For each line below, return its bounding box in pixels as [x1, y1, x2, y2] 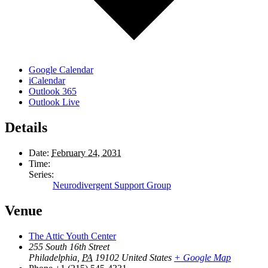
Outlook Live [29, 97, 80, 108]
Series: [29, 169, 54, 180]
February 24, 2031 [51, 148, 121, 159]
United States [121, 252, 172, 263]
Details [5, 120, 47, 136]
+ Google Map [174, 252, 231, 263]
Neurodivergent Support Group [53, 180, 171, 191]
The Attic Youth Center [29, 230, 116, 241]
